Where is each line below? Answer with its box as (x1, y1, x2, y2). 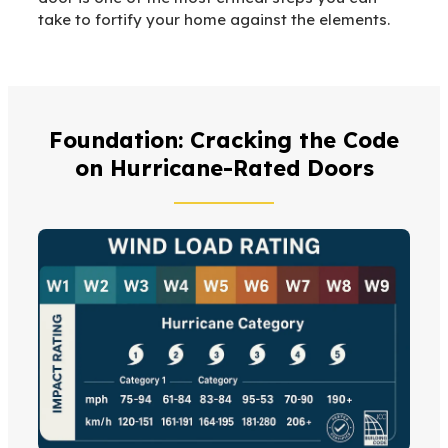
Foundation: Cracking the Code (49, 126, 399, 154)
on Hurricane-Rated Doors (74, 154, 374, 182)
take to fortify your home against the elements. (38, 10, 390, 29)
